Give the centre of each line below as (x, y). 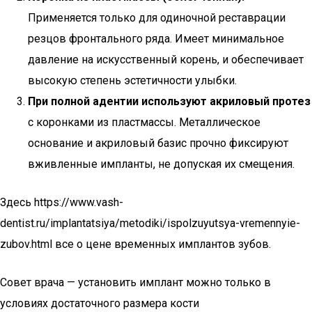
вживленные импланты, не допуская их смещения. (161, 164)
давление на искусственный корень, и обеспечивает (166, 60)
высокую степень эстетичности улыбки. (132, 80)
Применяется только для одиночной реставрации (157, 18)
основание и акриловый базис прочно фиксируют (158, 143)
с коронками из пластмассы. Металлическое (144, 122)
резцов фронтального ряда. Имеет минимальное (156, 39)
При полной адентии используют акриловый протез (169, 101)
